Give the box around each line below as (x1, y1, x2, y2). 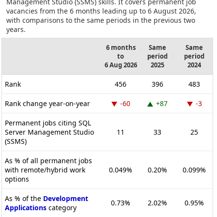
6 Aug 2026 (104, 60, 137, 69)
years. (6, 24, 26, 34)
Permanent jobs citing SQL (5, 118, 91, 127)
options (5, 174, 29, 184)
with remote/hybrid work (5, 165, 85, 174)
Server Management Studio (5, 127, 94, 137)
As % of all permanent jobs (5, 155, 92, 165)
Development (43, 193, 88, 203)
